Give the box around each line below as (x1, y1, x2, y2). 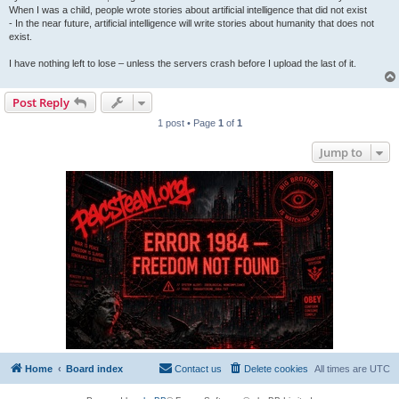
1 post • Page (157, 117, 218, 128)
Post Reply (12, 94, 69, 110)
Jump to (320, 143, 362, 160)
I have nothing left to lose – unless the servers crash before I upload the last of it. (9, 57, 356, 69)
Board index (66, 362, 123, 374)
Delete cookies (244, 362, 308, 374)
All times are (314, 362, 370, 374)
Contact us (175, 362, 222, 374)
